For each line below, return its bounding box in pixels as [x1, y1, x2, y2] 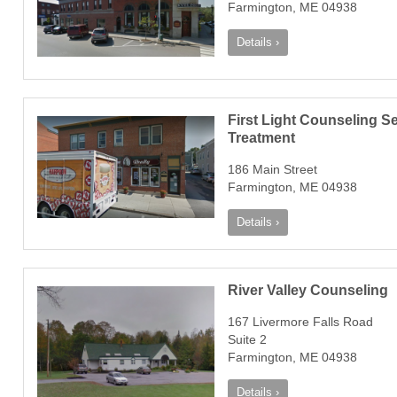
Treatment [228, 129, 295, 145]
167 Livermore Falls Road [228, 314, 373, 329]
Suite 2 [228, 331, 267, 346]
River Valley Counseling [228, 282, 388, 298]
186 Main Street [228, 161, 317, 176]
